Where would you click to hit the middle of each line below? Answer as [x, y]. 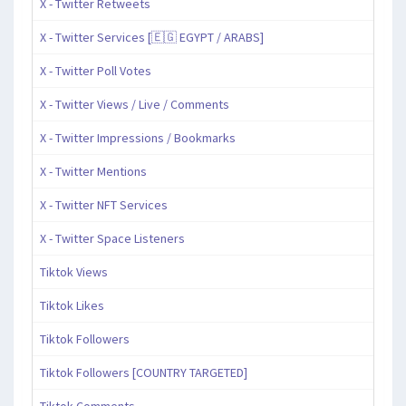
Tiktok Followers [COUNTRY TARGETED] [144, 373]
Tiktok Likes [72, 306]
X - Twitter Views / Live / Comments [135, 105]
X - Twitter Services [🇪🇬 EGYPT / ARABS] [152, 38]
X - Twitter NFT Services [104, 205]
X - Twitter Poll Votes [96, 71]
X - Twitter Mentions [93, 172]
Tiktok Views [74, 272]
